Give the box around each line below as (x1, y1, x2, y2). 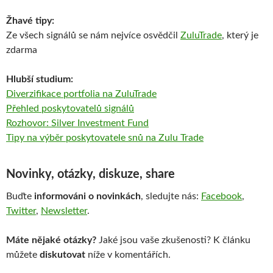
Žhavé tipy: (6, 16, 54, 26)
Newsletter (41, 206, 87, 216)
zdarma (6, 45, 37, 55)
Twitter (6, 206, 36, 216)
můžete (6, 250, 40, 260)
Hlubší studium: (6, 74, 73, 84)
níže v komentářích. (85, 250, 171, 260)
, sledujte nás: (141, 191, 201, 201)
